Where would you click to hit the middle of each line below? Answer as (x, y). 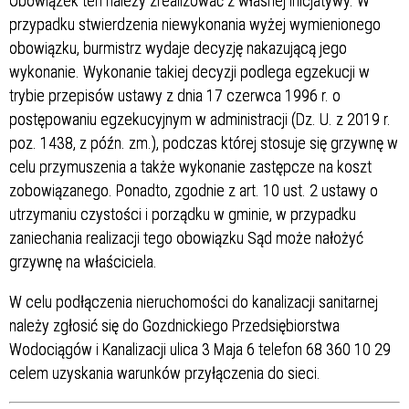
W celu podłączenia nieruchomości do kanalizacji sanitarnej (194, 301)
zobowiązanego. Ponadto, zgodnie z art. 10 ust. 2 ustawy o (194, 190)
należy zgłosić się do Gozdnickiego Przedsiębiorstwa (174, 325)
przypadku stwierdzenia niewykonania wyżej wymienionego (195, 24)
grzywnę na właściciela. (83, 261)
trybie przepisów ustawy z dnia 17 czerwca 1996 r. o (175, 95)
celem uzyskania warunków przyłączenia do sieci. (165, 372)
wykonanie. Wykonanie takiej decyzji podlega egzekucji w (189, 71)
